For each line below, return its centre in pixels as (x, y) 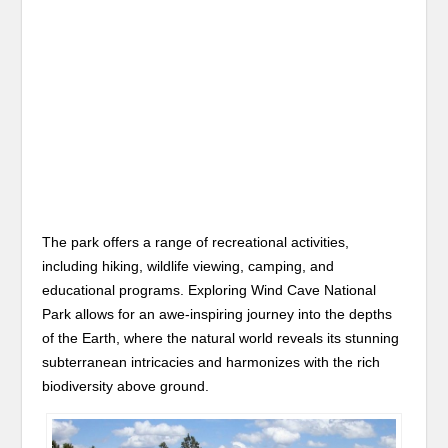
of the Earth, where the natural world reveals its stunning (221, 338)
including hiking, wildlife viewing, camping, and (188, 266)
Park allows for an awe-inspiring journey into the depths (217, 314)
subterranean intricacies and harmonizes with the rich (211, 362)
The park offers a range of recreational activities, (196, 242)
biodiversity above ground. (126, 386)
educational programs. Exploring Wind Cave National (209, 290)
